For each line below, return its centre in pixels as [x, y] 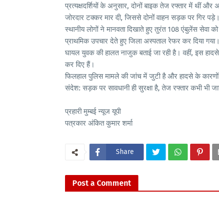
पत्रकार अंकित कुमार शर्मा [99, 123]
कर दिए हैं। [80, 64]
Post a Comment [102, 183]
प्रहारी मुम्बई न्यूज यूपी [101, 111]
